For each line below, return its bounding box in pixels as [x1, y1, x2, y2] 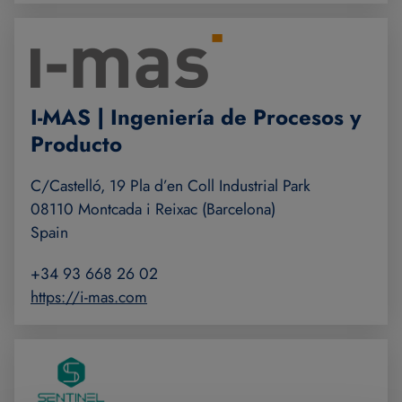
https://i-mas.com [31, 285, 147, 310]
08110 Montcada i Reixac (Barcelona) [31, 197, 275, 222]
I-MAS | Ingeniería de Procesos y [31, 101, 362, 134]
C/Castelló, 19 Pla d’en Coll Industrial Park [31, 174, 310, 198]
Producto [31, 128, 122, 161]
